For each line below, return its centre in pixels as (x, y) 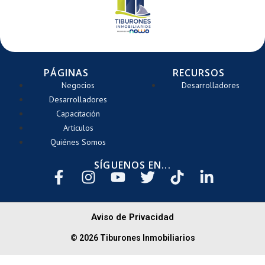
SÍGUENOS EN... (132, 165)
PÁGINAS (66, 72)
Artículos (78, 127)
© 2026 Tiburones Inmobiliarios (132, 237)
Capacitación (78, 113)
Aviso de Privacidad (132, 217)
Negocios (78, 85)
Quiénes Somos (78, 142)
